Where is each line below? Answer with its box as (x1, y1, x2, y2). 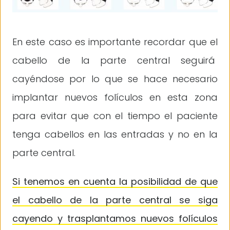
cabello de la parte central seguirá (12, 53, 218, 67)
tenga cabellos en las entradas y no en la (12, 127, 218, 141)
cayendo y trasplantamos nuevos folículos (12, 212, 218, 225)
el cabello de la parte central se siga (12, 193, 218, 206)
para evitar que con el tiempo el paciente (12, 109, 218, 122)
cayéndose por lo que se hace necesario (12, 72, 218, 85)
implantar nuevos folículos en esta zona (12, 90, 218, 104)
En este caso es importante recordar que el (12, 35, 218, 48)
